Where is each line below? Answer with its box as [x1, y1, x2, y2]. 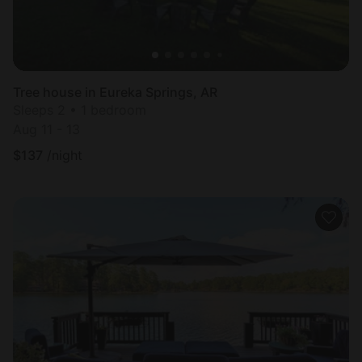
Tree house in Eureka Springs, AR [13, 84, 217, 101]
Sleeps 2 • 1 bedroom [13, 102, 146, 119]
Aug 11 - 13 [13, 121, 80, 138]
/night [47, 147, 82, 164]
